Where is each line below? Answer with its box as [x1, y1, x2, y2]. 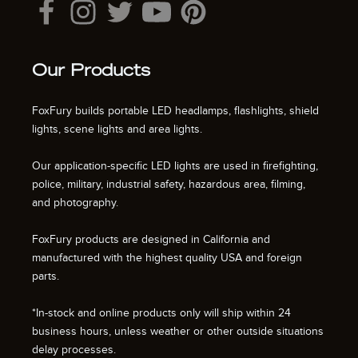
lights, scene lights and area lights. [32, 122, 202, 137]
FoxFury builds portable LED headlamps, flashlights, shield [32, 104, 319, 118]
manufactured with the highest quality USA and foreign [32, 251, 302, 265]
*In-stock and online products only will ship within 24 [32, 306, 291, 320]
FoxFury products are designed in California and [32, 233, 270, 247]
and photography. [32, 196, 121, 210]
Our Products [32, 64, 150, 81]
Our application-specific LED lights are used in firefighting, [32, 159, 318, 173]
